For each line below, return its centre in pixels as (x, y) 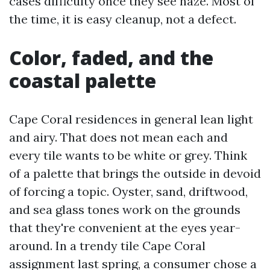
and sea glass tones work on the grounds (125, 209)
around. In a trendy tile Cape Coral (107, 246)
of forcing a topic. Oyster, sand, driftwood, (128, 191)
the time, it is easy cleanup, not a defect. (123, 19)
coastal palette (83, 80)
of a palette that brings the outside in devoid (135, 173)
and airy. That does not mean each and (118, 137)
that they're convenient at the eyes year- (125, 228)
